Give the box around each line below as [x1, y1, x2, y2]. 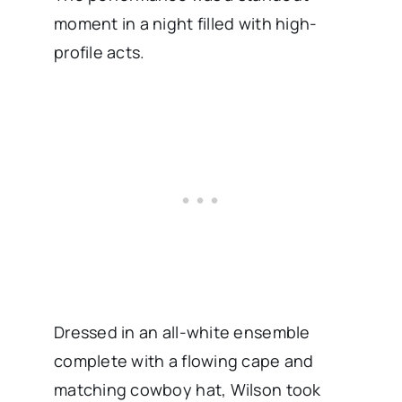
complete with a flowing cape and [53, 350, 314, 372]
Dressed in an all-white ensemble [53, 321, 310, 344]
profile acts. [53, 41, 145, 64]
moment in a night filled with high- [53, 13, 318, 35]
